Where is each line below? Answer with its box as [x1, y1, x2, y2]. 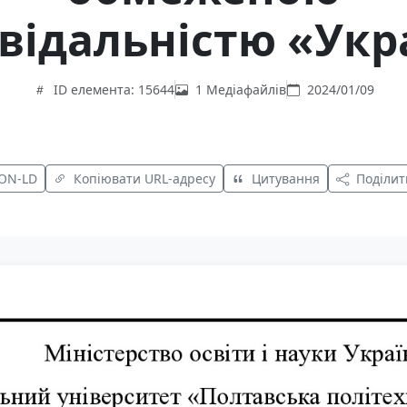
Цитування [251, 170, 320, 188]
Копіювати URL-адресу [73, 170, 215, 188]
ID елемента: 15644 [53, 81, 174, 99]
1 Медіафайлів [194, 81, 286, 99]
